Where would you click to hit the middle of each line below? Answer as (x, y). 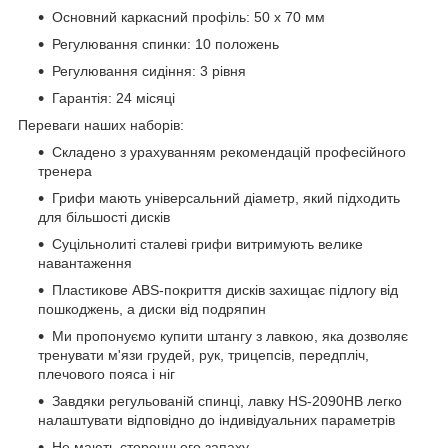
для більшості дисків (104, 216)
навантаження (85, 262)
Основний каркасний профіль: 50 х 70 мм (188, 16)
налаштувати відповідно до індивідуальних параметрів (216, 419)
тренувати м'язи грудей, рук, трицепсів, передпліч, (203, 354)
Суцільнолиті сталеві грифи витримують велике (207, 243)
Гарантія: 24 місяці (113, 97)
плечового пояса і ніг (106, 373)
